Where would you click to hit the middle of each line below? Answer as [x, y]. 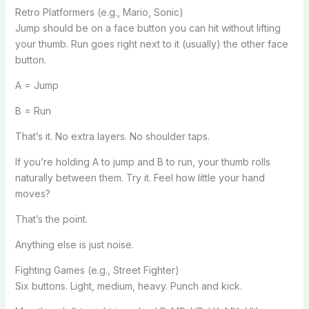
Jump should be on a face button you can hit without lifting [148, 28]
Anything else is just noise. [74, 244]
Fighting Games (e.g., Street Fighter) [97, 270]
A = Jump [37, 85]
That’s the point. [51, 219]
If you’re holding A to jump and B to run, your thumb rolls [142, 161]
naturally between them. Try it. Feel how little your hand [140, 177]
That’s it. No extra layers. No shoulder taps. [112, 136]
